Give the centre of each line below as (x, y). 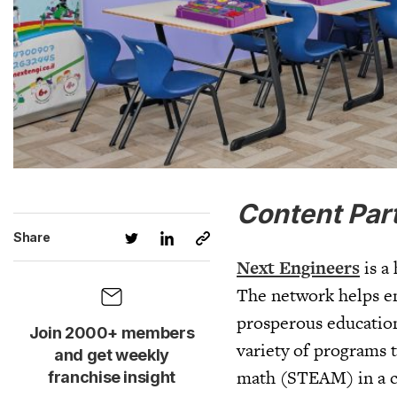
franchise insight (112, 377)
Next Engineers (298, 267)
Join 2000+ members (112, 333)
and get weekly (112, 355)
